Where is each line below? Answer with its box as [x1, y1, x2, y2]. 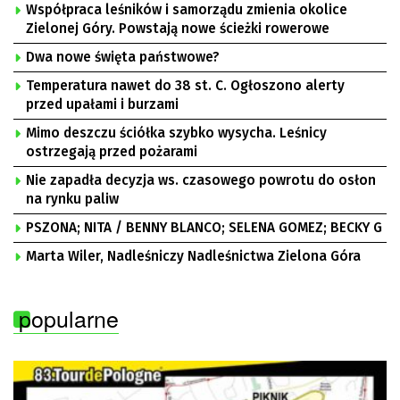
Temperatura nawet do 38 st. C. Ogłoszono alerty [26, 78, 345, 94]
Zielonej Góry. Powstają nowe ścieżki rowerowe [26, 21, 329, 37]
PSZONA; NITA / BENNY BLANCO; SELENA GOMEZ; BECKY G [26, 220, 382, 236]
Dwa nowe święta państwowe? [26, 49, 220, 65]
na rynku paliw [26, 191, 119, 207]
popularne [19, 302, 119, 334]
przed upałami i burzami [26, 96, 179, 112]
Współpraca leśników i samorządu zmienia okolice [26, 2, 347, 18]
